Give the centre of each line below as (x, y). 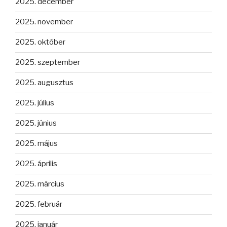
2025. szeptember (48, 63)
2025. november (44, 22)
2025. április (36, 164)
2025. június (36, 123)
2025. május (36, 144)
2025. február (39, 204)
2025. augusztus (44, 83)
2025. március (40, 184)
